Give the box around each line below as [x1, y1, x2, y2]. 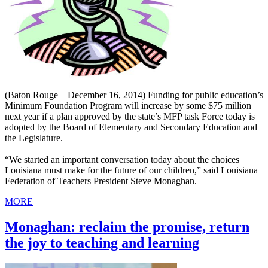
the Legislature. [5, 132, 63, 143]
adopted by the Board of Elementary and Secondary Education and [5, 121, 257, 132]
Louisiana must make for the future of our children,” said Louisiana [5, 165, 258, 175]
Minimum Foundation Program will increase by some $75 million [5, 100, 251, 111]
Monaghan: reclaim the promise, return [5, 218, 249, 234]
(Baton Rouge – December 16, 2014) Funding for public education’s [5, 89, 263, 100]
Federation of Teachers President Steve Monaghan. [5, 175, 197, 186]
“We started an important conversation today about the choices [5, 154, 239, 165]
